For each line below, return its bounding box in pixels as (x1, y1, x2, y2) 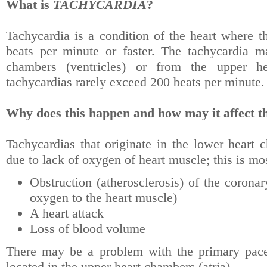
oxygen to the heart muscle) (30, 190, 177, 205)
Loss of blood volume (30, 221, 145, 236)
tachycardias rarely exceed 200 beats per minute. (6, 74, 265, 89)
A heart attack (30, 206, 104, 221)
